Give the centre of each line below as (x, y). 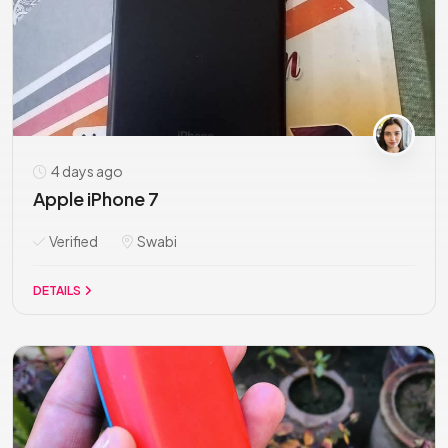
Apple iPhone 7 (96, 198)
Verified (72, 241)
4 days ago (86, 171)
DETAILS (58, 290)
